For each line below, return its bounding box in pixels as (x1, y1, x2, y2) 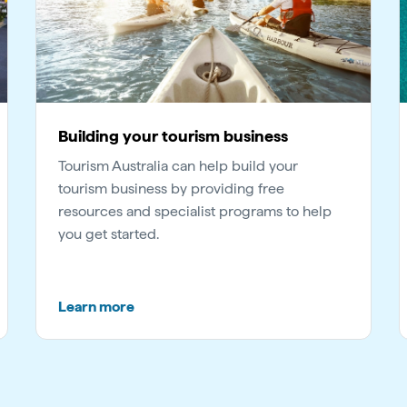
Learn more (58, 297, 134, 315)
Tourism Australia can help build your (58, 156, 298, 174)
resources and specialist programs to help (58, 202, 332, 220)
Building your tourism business (58, 125, 288, 145)
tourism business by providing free (58, 179, 284, 197)
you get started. (58, 224, 159, 243)
